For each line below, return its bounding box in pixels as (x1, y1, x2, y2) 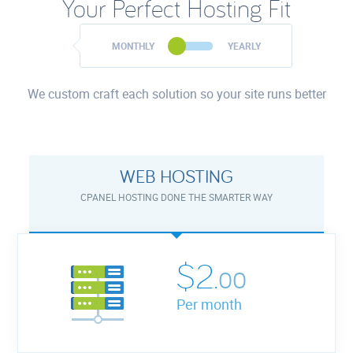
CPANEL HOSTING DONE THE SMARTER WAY (80, 190, 273, 203)
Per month (176, 294, 242, 314)
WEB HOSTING (120, 163, 233, 188)
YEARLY (227, 39, 261, 53)
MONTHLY (111, 39, 157, 53)
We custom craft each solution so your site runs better (27, 84, 326, 102)
